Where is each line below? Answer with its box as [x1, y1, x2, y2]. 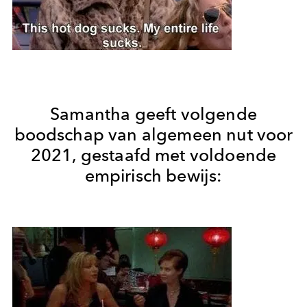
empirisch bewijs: [84, 164, 223, 186]
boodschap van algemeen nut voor [14, 123, 293, 145]
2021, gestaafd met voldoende [30, 144, 277, 165]
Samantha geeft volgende [50, 103, 257, 124]
